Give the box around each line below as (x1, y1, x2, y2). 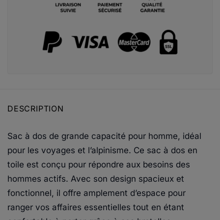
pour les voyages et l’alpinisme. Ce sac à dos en (7, 145, 197, 155)
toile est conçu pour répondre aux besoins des (7, 159, 190, 169)
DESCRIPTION (7, 103, 64, 113)
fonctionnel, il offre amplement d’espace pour (7, 188, 186, 198)
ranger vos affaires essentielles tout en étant (7, 202, 184, 212)
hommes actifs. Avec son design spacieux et (7, 173, 184, 184)
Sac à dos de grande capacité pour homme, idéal (7, 131, 201, 141)
